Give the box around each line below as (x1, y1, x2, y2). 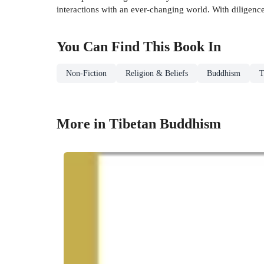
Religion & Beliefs (126, 68, 188, 78)
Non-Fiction (66, 68, 107, 78)
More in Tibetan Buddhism (57, 115, 221, 131)
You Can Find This (57, 38, 173, 54)
